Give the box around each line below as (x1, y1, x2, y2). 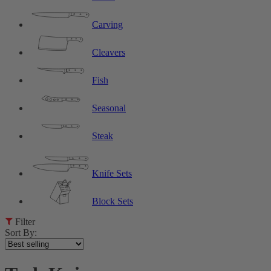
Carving (92, 19, 123, 30)
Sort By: (5, 227, 37, 238)
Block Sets (92, 196, 133, 207)
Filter (15, 217, 35, 227)
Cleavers (92, 47, 125, 58)
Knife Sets (92, 168, 132, 179)
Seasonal (92, 103, 126, 114)
